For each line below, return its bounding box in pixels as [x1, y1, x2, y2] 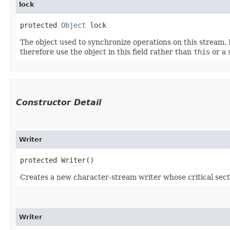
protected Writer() [20, 156, 94, 164]
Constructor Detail [16, 97, 101, 107]
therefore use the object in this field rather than [20, 47, 194, 56]
